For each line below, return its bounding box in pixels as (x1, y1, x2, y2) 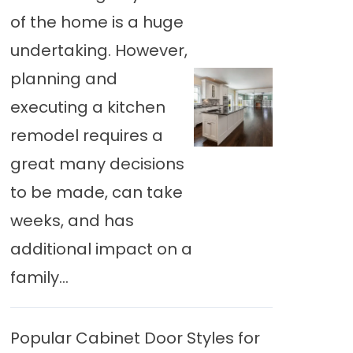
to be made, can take (9, 181, 183, 203)
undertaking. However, (9, 39, 188, 61)
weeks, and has (9, 210, 134, 232)
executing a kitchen (9, 96, 165, 118)
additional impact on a (9, 238, 192, 260)
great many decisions (9, 153, 184, 175)
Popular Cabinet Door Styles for (9, 327, 260, 349)
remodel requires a (9, 124, 163, 147)
